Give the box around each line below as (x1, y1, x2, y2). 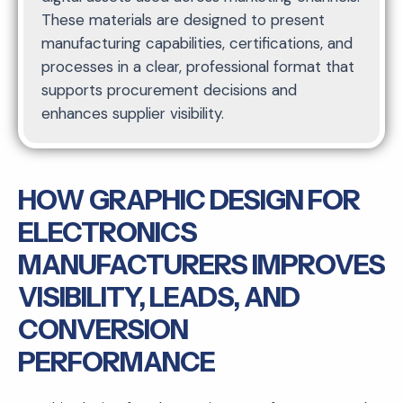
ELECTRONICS (18, 215, 197, 249)
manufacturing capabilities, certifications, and (41, 32, 353, 53)
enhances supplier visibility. (41, 103, 224, 123)
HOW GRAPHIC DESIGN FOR (18, 183, 360, 217)
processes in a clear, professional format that (41, 56, 354, 76)
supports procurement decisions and (41, 79, 297, 100)
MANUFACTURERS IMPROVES (18, 247, 385, 282)
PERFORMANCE (18, 345, 215, 379)
